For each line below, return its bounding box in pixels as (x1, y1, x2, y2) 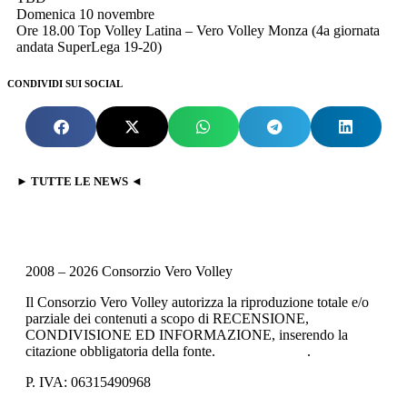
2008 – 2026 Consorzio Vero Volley (25, 263, 233, 279)
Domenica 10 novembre (16, 5, 154, 22)
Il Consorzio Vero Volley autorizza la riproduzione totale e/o (25, 293, 369, 310)
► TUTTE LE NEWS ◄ (16, 174, 143, 188)
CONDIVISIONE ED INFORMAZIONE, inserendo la (25, 326, 348, 342)
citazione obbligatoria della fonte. (25, 342, 219, 359)
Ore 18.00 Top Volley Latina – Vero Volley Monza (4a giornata (16, 22, 380, 38)
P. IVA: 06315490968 (25, 373, 151, 390)
